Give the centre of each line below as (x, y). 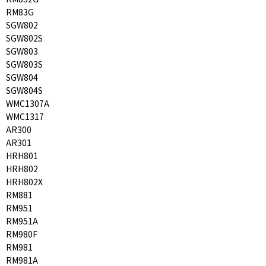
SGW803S (24, 64)
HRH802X (24, 181)
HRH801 (22, 155)
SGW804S (24, 90)
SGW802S (24, 38)
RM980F (22, 234)
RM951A (22, 221)
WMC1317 (25, 116)
